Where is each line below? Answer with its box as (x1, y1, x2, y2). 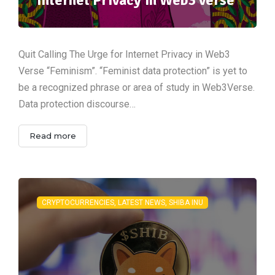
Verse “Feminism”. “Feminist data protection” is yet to (18, 64, 247, 77)
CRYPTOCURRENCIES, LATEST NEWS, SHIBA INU (42, 198, 203, 207)
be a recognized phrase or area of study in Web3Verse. (18, 81, 255, 93)
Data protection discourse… (18, 98, 136, 110)
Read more (29, 130, 76, 141)
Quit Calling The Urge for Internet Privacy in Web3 (18, 48, 230, 60)
